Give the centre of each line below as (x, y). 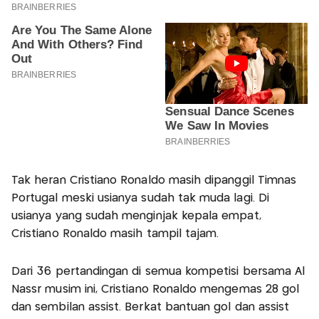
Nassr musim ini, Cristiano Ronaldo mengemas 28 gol (156, 289)
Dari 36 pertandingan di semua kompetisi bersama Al (158, 271)
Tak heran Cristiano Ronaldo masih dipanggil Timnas (154, 180)
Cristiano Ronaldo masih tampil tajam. (115, 234)
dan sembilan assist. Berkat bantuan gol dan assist (151, 307)
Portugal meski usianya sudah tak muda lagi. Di (140, 198)
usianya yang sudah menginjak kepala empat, (136, 216)
